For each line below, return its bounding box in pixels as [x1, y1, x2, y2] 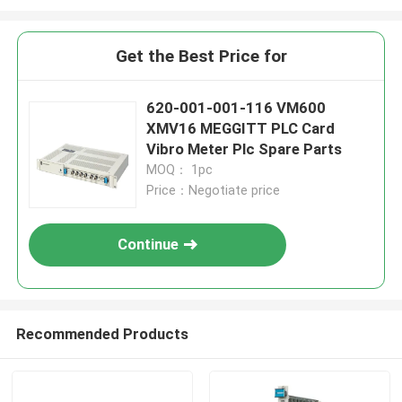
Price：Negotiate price [146, 183, 281, 198]
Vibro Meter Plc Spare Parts [146, 140, 343, 159]
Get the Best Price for [115, 46, 287, 67]
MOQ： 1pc [146, 162, 214, 178]
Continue [118, 235, 179, 254]
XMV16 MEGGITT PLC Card [146, 119, 336, 138]
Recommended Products [15, 324, 188, 343]
